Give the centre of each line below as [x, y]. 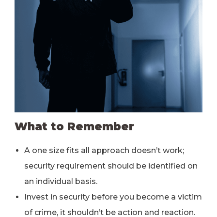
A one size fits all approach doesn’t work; [104, 150]
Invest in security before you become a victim [113, 197]
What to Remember [74, 126]
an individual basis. [61, 181]
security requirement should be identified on [111, 166]
